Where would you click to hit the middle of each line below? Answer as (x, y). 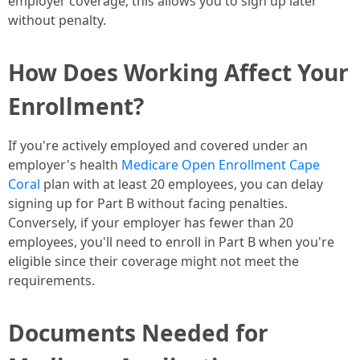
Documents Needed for (138, 333)
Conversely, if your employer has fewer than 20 (151, 223)
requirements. (51, 280)
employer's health (65, 165)
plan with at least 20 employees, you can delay (182, 184)
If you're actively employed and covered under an (158, 145)
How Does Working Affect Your (178, 72)
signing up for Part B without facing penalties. (148, 203)
